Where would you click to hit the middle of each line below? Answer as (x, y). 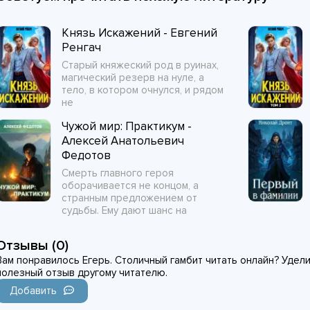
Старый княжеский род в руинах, (140, 65)
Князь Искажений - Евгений (139, 33)
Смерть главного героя (118, 173)
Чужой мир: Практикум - (127, 126)
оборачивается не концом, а (130, 185)
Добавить (33, 291)
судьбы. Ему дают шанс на (124, 210)
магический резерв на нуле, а (133, 77)
